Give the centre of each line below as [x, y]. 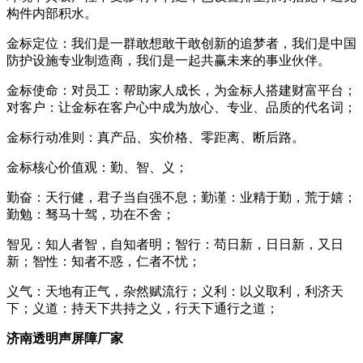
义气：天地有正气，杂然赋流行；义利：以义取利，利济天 [175, 291]
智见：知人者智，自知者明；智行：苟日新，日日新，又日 [175, 244]
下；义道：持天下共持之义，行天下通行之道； [143, 308]
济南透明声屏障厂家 [65, 338]
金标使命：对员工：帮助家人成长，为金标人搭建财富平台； [181, 90]
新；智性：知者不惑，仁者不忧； [104, 261]
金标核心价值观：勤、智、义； [97, 167]
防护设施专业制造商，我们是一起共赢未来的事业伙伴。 [169, 60]
